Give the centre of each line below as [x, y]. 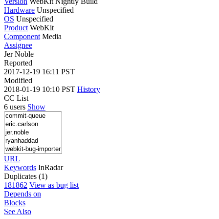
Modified [18, 80]
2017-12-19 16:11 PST [39, 71]
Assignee [18, 45]
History [89, 89]
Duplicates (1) [26, 176]
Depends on [22, 194]
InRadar [51, 167]
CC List [16, 98]
